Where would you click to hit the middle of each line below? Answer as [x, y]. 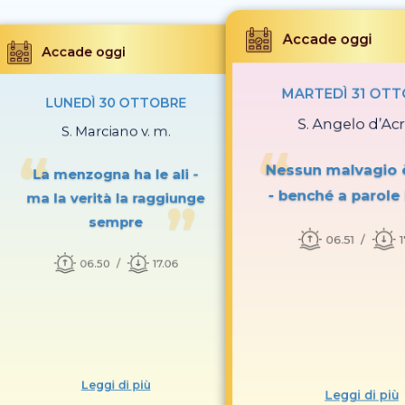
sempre [116, 222]
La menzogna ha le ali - [116, 174]
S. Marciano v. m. [116, 132]
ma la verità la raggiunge [116, 198]
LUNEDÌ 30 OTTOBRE [116, 103]
